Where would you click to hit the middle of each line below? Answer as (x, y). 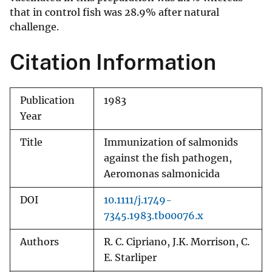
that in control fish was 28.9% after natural (114, 12)
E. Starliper (130, 258)
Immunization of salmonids (171, 143)
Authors (39, 242)
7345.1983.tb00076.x (154, 216)
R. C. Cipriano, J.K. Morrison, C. (177, 242)
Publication (47, 101)
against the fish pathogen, (168, 158)
